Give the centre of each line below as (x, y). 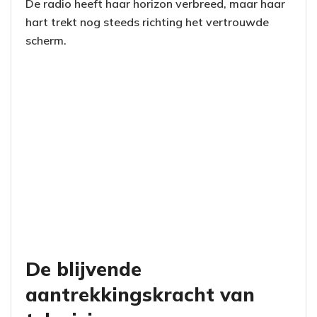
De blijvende (83, 269)
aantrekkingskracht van (140, 295)
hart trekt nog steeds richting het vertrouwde (147, 22)
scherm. (46, 40)
